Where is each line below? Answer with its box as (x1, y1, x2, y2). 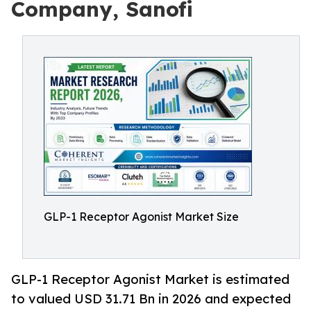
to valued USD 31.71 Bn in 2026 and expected (11, 291, 291, 307)
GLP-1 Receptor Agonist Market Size (44, 210, 239, 224)
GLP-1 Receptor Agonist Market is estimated (11, 271, 289, 287)
